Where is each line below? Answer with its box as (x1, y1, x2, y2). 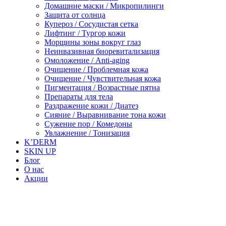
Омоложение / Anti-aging (44, 56, 130, 65)
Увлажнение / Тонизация (44, 129, 130, 137)
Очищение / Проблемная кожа (44, 65, 148, 74)
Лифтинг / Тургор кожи (44, 29, 126, 37)
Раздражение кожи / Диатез (44, 101, 138, 110)
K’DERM (24, 138, 56, 146)
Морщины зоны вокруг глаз (44, 38, 141, 46)
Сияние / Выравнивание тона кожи (44, 110, 166, 119)
